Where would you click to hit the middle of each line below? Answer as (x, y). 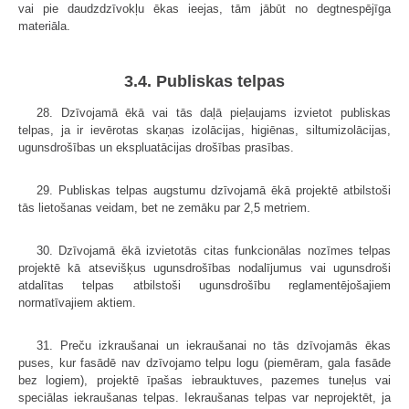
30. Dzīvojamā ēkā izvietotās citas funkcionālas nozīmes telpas (214, 250)
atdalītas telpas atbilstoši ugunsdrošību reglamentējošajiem (204, 285)
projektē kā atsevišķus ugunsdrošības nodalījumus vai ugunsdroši (204, 267)
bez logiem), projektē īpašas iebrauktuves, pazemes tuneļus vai (204, 380)
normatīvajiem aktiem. (77, 302)
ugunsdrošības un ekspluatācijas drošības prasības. (156, 147)
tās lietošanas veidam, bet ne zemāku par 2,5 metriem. (164, 207)
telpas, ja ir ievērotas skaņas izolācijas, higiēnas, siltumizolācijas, (204, 130)
